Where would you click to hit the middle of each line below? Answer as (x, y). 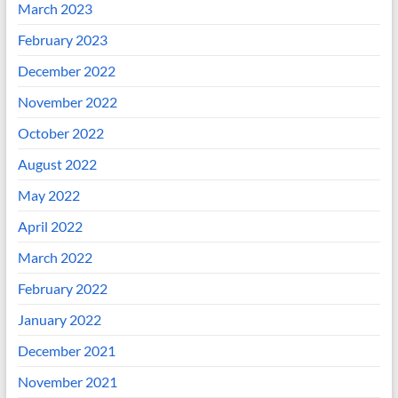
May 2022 (48, 195)
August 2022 (57, 164)
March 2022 (55, 258)
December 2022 (66, 71)
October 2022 (60, 133)
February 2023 (62, 40)
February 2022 (62, 289)
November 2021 (67, 382)
